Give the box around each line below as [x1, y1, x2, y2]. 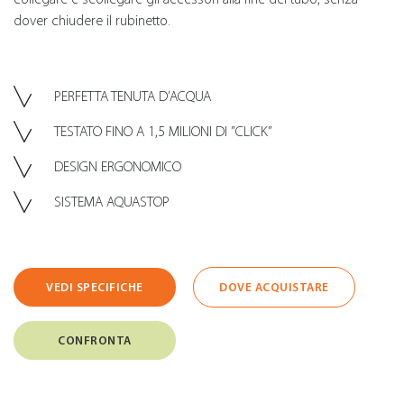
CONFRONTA [58, 333, 132, 347]
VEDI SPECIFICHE [46, 280, 143, 294]
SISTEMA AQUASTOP [54, 193, 170, 210]
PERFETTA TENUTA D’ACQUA [54, 87, 211, 105]
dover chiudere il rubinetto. [14, 12, 170, 29]
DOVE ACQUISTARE [219, 280, 329, 294]
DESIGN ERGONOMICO [54, 158, 181, 175]
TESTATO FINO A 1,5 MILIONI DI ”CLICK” [54, 123, 272, 140]
